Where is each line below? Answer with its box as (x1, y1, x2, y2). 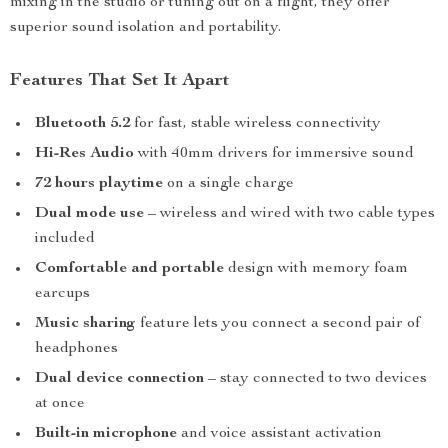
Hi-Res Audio (35, 146, 134, 162)
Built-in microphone (35, 426, 177, 442)
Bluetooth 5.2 (35, 116, 130, 132)
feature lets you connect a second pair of (136, 316, 420, 332)
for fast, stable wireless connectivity (130, 116, 381, 132)
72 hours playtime (35, 176, 163, 192)
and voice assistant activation (177, 426, 382, 442)
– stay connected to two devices (204, 371, 427, 387)
